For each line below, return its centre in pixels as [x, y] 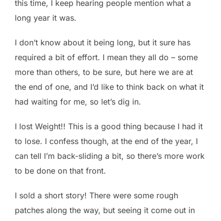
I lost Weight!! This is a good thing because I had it [109, 126]
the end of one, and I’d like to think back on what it [109, 87]
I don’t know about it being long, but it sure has [103, 42]
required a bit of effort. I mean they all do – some [106, 57]
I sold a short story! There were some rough [96, 195]
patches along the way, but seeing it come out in [105, 210]
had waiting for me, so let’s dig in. [78, 101]
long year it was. [46, 18]
